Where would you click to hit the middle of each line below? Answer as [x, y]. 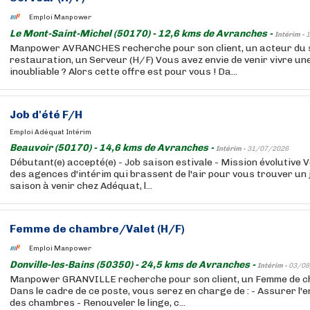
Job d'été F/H [46, 115]
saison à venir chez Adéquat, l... [81, 186]
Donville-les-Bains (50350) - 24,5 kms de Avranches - [134, 265]
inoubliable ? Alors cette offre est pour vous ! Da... [124, 72]
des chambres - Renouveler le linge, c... [98, 303]
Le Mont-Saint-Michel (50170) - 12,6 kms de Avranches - [142, 34]
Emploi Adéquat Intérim [51, 132]
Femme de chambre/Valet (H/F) [97, 229]
